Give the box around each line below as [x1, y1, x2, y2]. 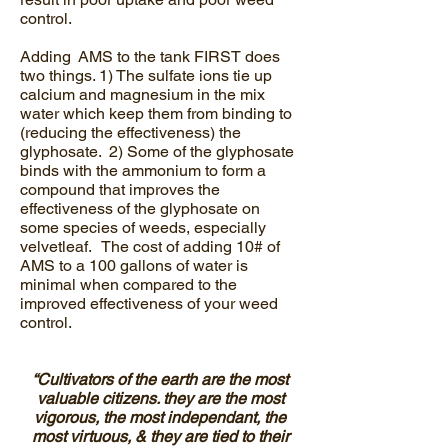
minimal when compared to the [20, 275, 237, 294]
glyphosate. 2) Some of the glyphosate [20, 142, 294, 161]
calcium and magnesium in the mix [20, 85, 265, 104]
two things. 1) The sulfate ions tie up [20, 66, 272, 85]
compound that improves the [20, 180, 220, 199]
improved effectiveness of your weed [20, 294, 278, 313]
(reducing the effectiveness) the [20, 123, 241, 142]
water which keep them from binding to [20, 104, 292, 123]
